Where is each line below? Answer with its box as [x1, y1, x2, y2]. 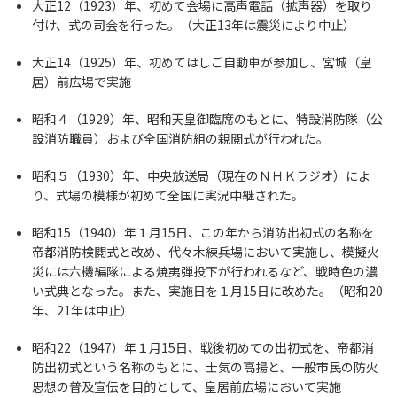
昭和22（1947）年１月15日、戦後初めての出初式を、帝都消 [32, 339, 374, 356]
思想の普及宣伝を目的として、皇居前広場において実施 [32, 378, 341, 395]
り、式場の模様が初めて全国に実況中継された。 [32, 186, 304, 204]
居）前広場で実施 [32, 73, 131, 90]
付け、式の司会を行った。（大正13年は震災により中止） [32, 16, 355, 34]
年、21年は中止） [32, 301, 133, 319]
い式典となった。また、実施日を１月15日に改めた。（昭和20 [32, 282, 383, 300]
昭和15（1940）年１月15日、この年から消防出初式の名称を [32, 223, 374, 241]
